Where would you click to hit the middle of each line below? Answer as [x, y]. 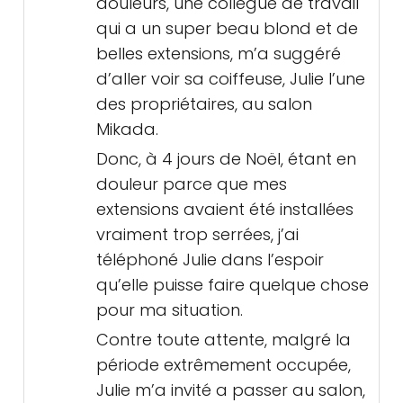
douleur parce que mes [192, 184]
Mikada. [127, 129]
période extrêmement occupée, [224, 365]
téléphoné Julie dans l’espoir [210, 260]
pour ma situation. [170, 310]
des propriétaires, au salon [204, 104]
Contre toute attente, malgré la [224, 340]
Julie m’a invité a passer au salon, [231, 390]
